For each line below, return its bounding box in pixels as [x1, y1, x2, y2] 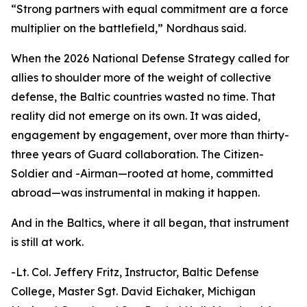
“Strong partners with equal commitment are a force [11, 2, 288, 16]
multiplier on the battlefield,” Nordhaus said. [11, 21, 246, 35]
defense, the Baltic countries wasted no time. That [11, 90, 275, 103]
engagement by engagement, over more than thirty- [11, 128, 289, 142]
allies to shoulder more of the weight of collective [11, 71, 271, 84]
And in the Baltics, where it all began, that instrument [11, 216, 289, 230]
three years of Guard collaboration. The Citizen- [11, 147, 264, 161]
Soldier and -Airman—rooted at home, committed [11, 167, 273, 180]
